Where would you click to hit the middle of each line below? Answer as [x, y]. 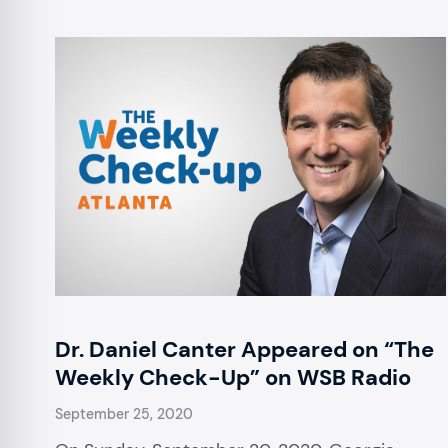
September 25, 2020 [124, 414]
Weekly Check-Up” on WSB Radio [233, 378]
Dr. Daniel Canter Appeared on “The [244, 350]
